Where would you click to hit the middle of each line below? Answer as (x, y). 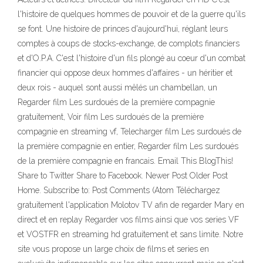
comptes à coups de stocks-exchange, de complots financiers (129, 43)
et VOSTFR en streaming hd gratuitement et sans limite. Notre (130, 234)
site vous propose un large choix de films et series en (113, 249)
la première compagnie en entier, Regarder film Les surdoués (128, 146)
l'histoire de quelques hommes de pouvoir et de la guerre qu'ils (131, 14)
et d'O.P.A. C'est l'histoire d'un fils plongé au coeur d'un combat (131, 58)
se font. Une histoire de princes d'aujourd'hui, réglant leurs (123, 29)
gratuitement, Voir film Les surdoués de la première (111, 117)
